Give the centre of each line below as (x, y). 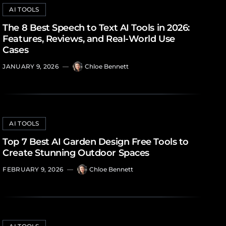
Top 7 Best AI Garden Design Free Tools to (96, 142)
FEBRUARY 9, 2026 (33, 169)
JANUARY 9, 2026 (31, 66)
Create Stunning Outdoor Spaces (76, 153)
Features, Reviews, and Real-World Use (89, 39)
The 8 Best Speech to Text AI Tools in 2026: (96, 28)
